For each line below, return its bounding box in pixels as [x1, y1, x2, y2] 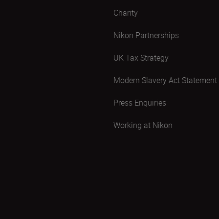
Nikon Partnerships [113, 30, 179, 41]
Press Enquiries [113, 97, 166, 108]
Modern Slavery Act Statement [113, 75, 217, 86]
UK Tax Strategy [113, 52, 169, 63]
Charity [113, 7, 138, 18]
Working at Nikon [113, 120, 173, 131]
